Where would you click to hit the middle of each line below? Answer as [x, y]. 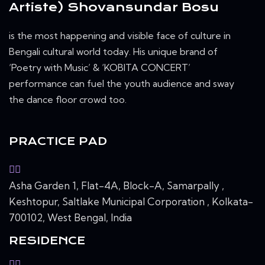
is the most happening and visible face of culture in [120, 36]
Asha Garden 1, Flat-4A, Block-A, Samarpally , [117, 185]
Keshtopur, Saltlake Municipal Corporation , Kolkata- [131, 201]
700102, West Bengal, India [70, 217]
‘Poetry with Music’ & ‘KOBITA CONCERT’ [100, 68]
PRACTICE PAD [58, 141]
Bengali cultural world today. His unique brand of [113, 52]
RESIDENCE [47, 240]
